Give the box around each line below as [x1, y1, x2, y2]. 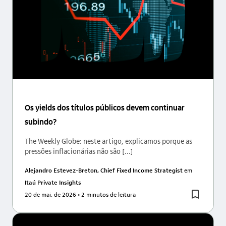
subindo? [25, 116, 56, 127]
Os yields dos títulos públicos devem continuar [25, 101, 185, 112]
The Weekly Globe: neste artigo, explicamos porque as [25, 136, 192, 145]
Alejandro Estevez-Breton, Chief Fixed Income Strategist [25, 165, 184, 174]
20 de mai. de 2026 [25, 190, 76, 198]
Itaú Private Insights [25, 178, 81, 186]
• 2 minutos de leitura [76, 190, 136, 198]
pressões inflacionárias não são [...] [25, 146, 133, 155]
